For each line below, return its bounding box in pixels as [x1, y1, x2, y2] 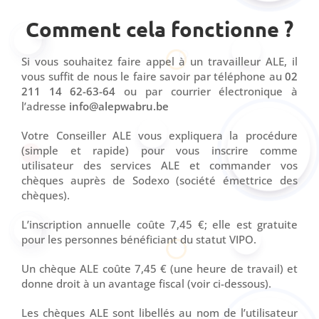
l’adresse [21, 99, 69, 114]
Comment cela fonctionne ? [26, 16, 293, 43]
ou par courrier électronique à [115, 84, 298, 99]
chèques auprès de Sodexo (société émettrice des [21, 173, 298, 188]
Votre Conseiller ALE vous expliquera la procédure [21, 128, 298, 143]
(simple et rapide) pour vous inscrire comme [21, 143, 298, 158]
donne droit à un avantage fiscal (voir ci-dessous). [21, 276, 271, 291]
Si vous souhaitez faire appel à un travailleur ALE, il [21, 54, 298, 69]
